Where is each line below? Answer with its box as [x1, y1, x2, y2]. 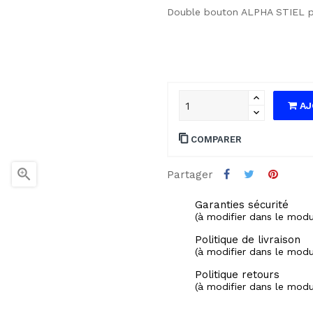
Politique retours [195, 268, 279, 281]
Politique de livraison [195, 233, 300, 246]
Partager [167, 168, 213, 181]
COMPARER [191, 134, 242, 145]
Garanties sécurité [195, 198, 289, 211]
